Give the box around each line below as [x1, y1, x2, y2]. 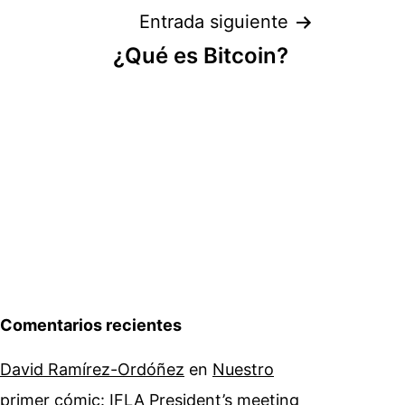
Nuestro [212, 360, 274, 380]
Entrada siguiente [139, 11, 288, 33]
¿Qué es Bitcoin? [113, 42, 288, 70]
